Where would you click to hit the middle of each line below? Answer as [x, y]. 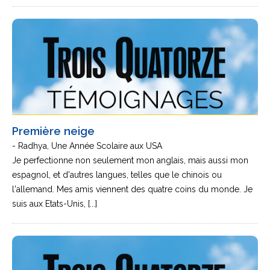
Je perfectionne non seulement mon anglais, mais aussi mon [130, 160]
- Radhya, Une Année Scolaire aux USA [87, 146]
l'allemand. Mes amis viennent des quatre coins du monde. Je [132, 189]
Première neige [53, 131]
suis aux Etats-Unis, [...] [55, 204]
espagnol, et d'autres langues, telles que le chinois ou [117, 175]
